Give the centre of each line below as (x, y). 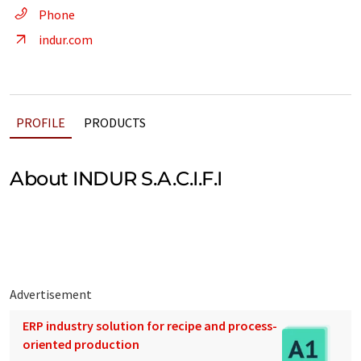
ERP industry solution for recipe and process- (150, 326)
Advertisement (51, 295)
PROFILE (41, 122)
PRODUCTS (115, 122)
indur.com (66, 39)
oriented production (81, 344)
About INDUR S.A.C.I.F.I (116, 178)
